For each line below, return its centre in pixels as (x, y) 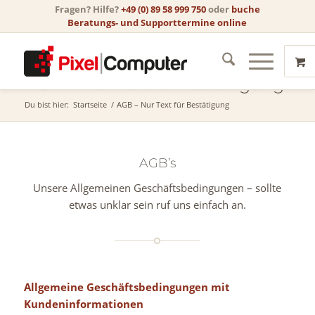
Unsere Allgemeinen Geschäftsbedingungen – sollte (157, 187)
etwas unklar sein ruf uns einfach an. (157, 204)
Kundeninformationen (83, 303)
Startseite (90, 104)
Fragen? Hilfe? (88, 9)
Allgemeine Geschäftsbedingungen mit (127, 287)
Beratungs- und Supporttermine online (157, 22)
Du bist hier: (46, 104)
